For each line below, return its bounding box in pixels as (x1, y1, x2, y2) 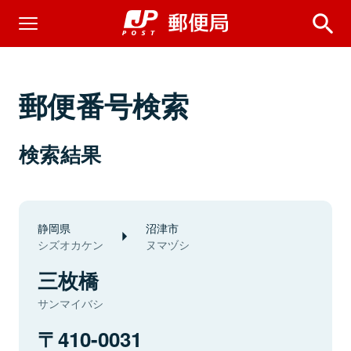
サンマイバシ (38, 295, 103, 311)
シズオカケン (38, 237, 103, 252)
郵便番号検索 (19, 85, 190, 125)
